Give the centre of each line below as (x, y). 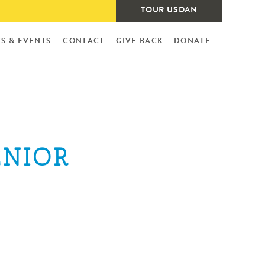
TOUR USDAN (169, 11)
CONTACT (84, 41)
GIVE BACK (140, 41)
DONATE (192, 41)
